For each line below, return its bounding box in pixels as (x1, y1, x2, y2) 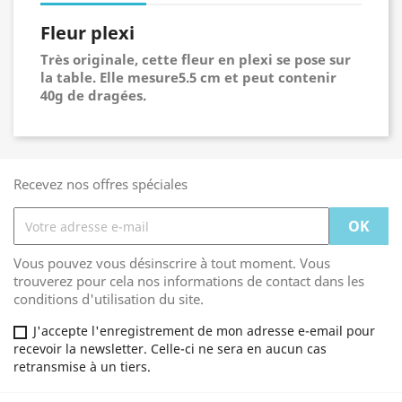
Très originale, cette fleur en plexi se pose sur (40, 50, 351, 68)
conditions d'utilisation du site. (13, 290, 204, 308)
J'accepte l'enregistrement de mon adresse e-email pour (33, 322, 375, 339)
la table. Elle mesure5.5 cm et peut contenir (40, 68, 336, 86)
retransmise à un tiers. (13, 358, 151, 375)
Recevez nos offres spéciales (13, 175, 188, 193)
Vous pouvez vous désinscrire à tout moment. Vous (13, 254, 330, 272)
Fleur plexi (40, 21, 135, 45)
